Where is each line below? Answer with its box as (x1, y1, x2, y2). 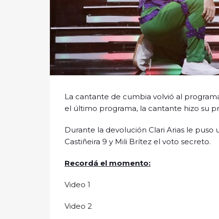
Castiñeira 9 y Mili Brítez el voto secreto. (65, 137, 211, 147)
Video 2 (65, 201, 92, 211)
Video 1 (65, 180, 90, 190)
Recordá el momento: (65, 158, 151, 168)
